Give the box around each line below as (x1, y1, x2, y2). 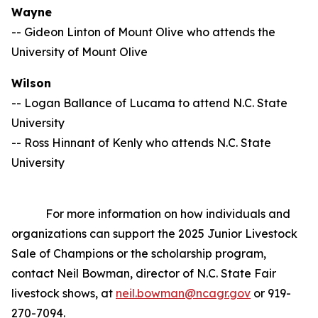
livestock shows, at (11, 286, 116, 300)
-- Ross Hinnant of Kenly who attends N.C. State (11, 136, 271, 150)
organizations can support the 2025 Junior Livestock (11, 226, 297, 241)
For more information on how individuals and (11, 207, 290, 221)
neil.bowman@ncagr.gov (116, 286, 251, 300)
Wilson (11, 76, 51, 90)
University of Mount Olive (11, 45, 148, 59)
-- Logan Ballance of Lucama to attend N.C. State (11, 96, 287, 110)
